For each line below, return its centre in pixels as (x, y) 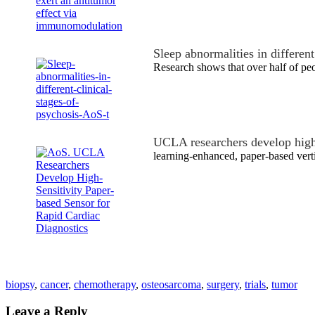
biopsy (20, 284)
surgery (223, 284)
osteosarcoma (171, 284)
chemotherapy (105, 284)
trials (255, 284)
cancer (54, 284)
